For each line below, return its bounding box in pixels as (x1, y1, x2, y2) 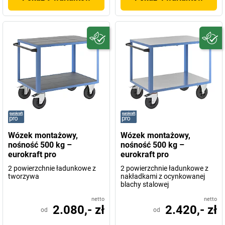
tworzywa (8, 172, 39, 180)
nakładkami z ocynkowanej (121, 172, 205, 180)
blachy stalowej (121, 180, 169, 188)
